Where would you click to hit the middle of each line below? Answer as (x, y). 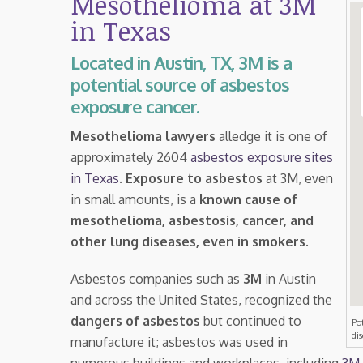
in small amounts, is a (135, 199)
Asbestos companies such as (157, 278)
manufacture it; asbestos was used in (179, 342)
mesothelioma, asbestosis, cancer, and (192, 220)
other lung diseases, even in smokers (188, 241)
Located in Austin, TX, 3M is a (181, 62)
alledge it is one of (271, 136)
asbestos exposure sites (262, 157)
